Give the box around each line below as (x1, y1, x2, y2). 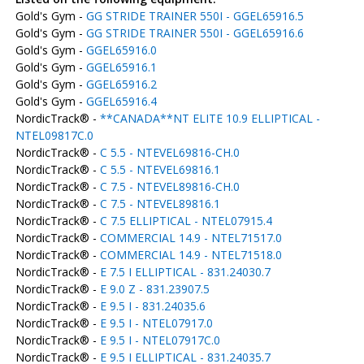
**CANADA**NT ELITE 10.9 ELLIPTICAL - (99, 110, 320, 126)
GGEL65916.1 (85, 59, 157, 75)
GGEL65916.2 (85, 76, 157, 92)
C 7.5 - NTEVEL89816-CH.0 (99, 179, 240, 194)
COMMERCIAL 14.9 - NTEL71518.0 (99, 247, 282, 262)
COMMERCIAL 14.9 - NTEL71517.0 (99, 230, 282, 245)
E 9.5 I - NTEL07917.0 (99, 315, 213, 331)
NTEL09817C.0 (15, 128, 93, 143)
